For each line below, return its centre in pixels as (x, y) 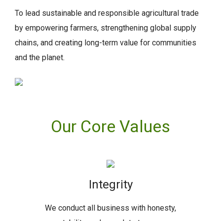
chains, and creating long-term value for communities (106, 43)
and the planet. (40, 57)
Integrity (110, 184)
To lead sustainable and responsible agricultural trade (107, 13)
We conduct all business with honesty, (110, 208)
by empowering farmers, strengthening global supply (106, 28)
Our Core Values (110, 126)
